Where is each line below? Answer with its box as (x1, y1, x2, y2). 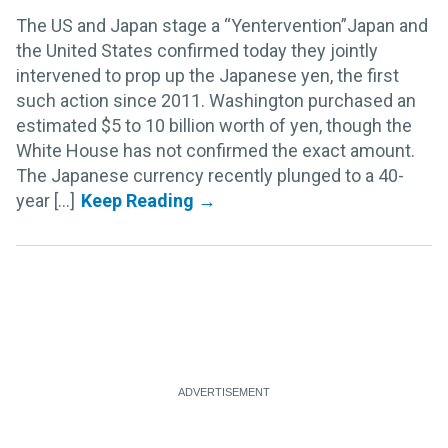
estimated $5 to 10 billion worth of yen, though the (16, 114, 412, 136)
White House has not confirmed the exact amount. (16, 139, 415, 161)
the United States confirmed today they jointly (16, 39, 378, 61)
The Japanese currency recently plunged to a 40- (16, 164, 404, 186)
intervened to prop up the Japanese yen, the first (16, 64, 399, 86)
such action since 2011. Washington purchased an (16, 89, 416, 111)
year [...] (16, 189, 75, 211)
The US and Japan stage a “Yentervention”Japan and (16, 14, 428, 36)
